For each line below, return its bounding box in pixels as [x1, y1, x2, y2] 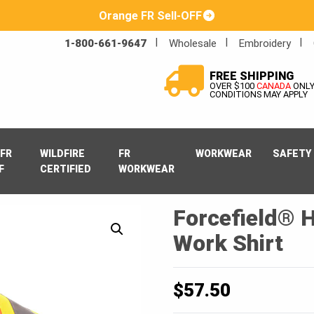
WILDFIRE [39, 148, 85, 160]
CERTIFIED [39, 163, 91, 175]
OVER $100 [209, 80, 254, 91]
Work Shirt [173, 230, 284, 257]
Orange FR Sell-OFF [98, 8, 202, 22]
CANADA [254, 80, 291, 91]
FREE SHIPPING [209, 69, 294, 83]
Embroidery [239, 37, 291, 50]
